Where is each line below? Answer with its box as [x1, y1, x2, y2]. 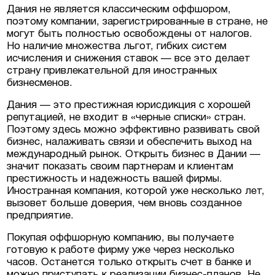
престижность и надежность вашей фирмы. [7, 174, 223, 184]
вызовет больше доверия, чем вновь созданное [7, 198, 242, 208]
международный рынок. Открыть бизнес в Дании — [7, 149, 261, 159]
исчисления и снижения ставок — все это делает [7, 53, 251, 63]
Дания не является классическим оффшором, [7, 4, 231, 14]
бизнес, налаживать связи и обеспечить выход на [7, 137, 252, 147]
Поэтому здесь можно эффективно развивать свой [7, 125, 260, 134]
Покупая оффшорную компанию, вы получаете [7, 233, 234, 242]
